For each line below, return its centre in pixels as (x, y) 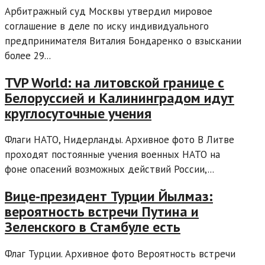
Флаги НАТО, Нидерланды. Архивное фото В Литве (119, 140)
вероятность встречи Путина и (102, 212)
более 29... (28, 55)
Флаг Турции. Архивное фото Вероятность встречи (120, 254)
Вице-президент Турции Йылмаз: (109, 196)
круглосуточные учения (78, 113)
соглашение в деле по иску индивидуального (107, 26)
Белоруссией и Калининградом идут (119, 98)
